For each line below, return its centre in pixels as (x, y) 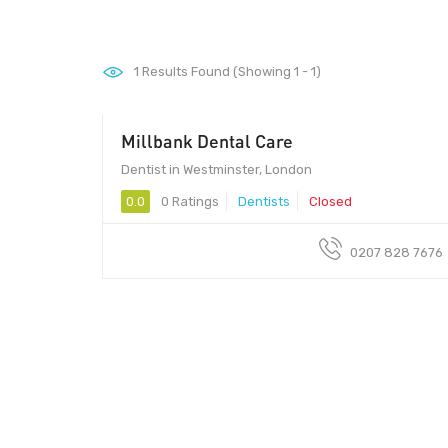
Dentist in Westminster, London (216, 169)
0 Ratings (188, 201)
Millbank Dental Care (207, 140)
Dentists (264, 201)
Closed (330, 201)
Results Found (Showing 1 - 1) (230, 71)
